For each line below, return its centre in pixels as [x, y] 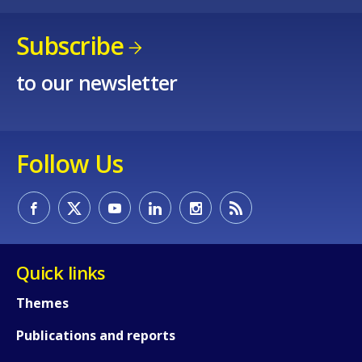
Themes [42, 303]
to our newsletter [97, 82]
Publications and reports [96, 335]
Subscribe [70, 46]
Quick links [61, 272]
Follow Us [70, 163]
